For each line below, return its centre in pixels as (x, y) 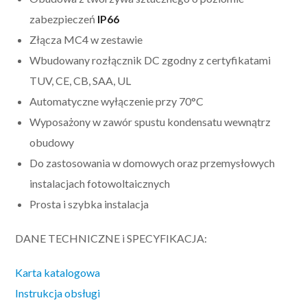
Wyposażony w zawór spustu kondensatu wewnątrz (150, 122)
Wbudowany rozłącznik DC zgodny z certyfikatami (150, 60)
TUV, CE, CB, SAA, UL (81, 81)
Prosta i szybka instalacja (89, 204)
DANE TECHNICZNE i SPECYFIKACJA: (111, 238)
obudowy (52, 143)
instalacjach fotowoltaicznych (100, 184)
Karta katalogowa (58, 273)
